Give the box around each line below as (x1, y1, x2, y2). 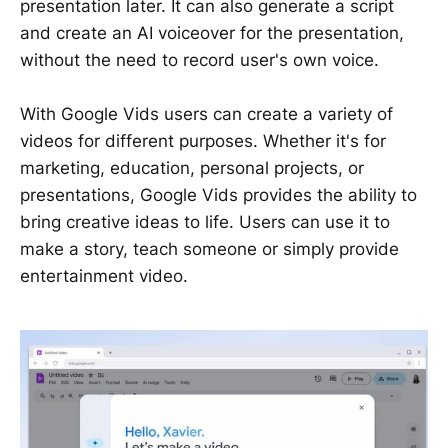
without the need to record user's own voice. (20, 49, 379, 70)
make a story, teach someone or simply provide (20, 238, 399, 259)
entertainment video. (20, 265, 188, 286)
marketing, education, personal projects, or (20, 157, 364, 178)
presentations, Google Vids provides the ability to (20, 184, 417, 205)
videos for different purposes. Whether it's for (20, 130, 386, 151)
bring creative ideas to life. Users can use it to (20, 211, 390, 232)
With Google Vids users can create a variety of (20, 103, 393, 124)
